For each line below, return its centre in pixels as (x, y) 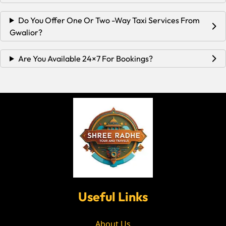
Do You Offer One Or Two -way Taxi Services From (109, 20)
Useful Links (113, 196)
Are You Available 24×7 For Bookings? (85, 58)
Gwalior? (26, 32)
